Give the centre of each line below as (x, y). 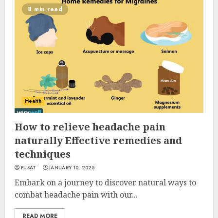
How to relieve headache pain (90, 127)
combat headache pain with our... (76, 195)
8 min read (45, 9)
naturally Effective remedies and (98, 140)
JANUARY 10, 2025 (72, 168)
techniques (43, 154)
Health (33, 101)
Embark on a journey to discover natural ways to (105, 182)
